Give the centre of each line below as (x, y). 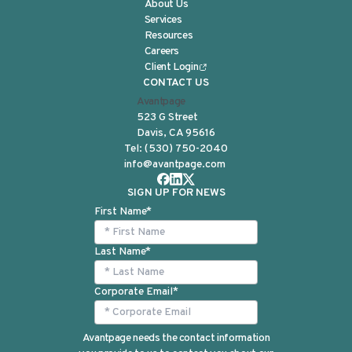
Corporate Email (134, 292)
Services (163, 20)
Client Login (171, 67)
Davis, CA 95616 (176, 133)
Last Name (120, 252)
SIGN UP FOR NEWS (176, 193)
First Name (120, 212)
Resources (169, 36)
